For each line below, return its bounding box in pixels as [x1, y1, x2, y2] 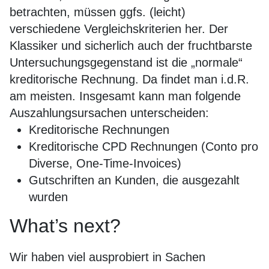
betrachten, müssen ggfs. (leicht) [10, 5, 186, 19]
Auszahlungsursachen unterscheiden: [10, 106, 209, 119]
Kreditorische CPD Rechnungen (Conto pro [29, 140, 258, 153]
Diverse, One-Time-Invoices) [29, 157, 181, 170]
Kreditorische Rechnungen [29, 123, 169, 136]
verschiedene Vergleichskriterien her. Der [10, 22, 228, 35]
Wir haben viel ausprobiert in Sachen [10, 250, 205, 264]
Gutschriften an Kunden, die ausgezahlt [29, 174, 240, 187]
